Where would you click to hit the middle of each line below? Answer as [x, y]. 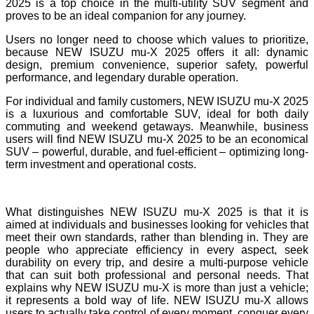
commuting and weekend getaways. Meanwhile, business [157, 126]
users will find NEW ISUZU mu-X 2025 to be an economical [157, 139]
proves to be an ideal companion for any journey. [126, 15]
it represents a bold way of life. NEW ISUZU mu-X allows [157, 300]
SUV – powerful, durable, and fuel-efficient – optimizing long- [157, 151]
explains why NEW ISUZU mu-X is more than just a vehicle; [157, 287]
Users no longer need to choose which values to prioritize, [157, 39]
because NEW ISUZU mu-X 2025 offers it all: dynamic [157, 52]
